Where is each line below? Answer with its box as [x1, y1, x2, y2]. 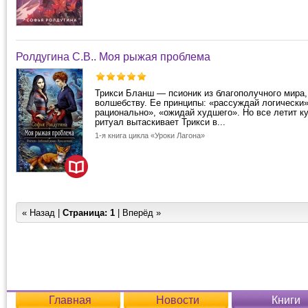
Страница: [63, 208, 107, 218]
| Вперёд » [115, 208, 161, 218]
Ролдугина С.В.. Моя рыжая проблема [16, 51, 210, 63]
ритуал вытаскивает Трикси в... [95, 117, 225, 127]
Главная [48, 294, 91, 306]
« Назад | [22, 208, 63, 218]
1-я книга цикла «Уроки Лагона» [95, 131, 205, 140]
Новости [156, 294, 199, 306]
